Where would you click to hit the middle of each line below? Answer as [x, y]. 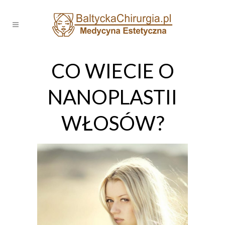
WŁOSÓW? [113, 123]
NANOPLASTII [113, 97]
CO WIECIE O [113, 71]
